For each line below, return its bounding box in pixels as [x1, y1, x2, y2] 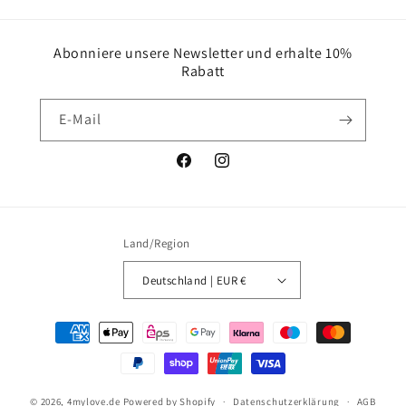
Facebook [174, 161, 231, 179]
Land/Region [123, 236, 190, 251]
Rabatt [181, 62, 225, 81]
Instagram [212, 161, 273, 179]
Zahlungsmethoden [31, 315, 150, 333]
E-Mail [59, 110, 101, 129]
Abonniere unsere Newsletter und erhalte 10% [53, 43, 353, 63]
